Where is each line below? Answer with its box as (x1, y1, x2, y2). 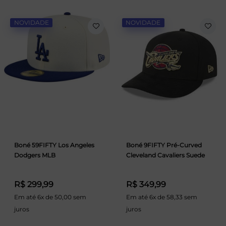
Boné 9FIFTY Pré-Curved (126, 141, 202, 149)
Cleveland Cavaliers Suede (126, 151, 205, 159)
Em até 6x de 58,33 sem (126, 193, 197, 201)
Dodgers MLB (14, 151, 55, 159)
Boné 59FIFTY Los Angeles (14, 141, 94, 149)
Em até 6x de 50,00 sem (14, 193, 86, 201)
